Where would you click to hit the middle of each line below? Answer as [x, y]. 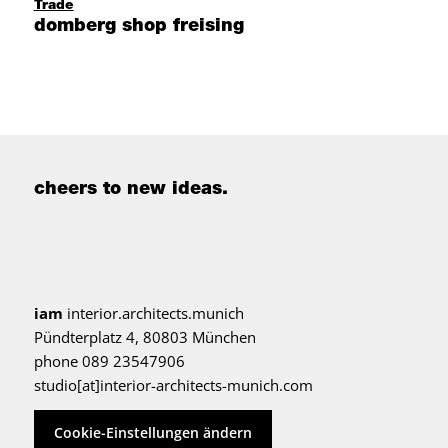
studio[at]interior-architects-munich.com [173, 385]
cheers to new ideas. [130, 190]
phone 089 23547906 [109, 361]
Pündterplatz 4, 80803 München [144, 337]
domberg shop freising [138, 27]
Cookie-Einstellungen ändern [152, 432]
